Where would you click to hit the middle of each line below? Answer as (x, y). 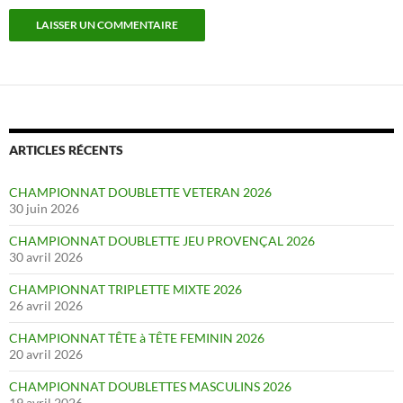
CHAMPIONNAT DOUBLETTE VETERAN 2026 (140, 192)
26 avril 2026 (46, 305)
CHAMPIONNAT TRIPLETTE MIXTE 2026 (125, 289)
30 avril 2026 (46, 257)
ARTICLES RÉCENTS (66, 150)
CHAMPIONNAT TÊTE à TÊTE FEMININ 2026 (137, 338)
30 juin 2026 (44, 208)
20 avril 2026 (46, 354)
